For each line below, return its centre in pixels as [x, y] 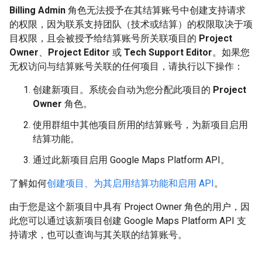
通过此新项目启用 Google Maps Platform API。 [131, 160]
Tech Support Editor [168, 52]
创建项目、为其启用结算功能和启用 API [130, 183]
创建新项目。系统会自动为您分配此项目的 [123, 89]
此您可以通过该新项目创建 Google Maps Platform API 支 [128, 220]
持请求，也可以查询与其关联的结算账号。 [98, 235]
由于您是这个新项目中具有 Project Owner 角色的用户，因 [130, 206]
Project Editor [79, 52]
